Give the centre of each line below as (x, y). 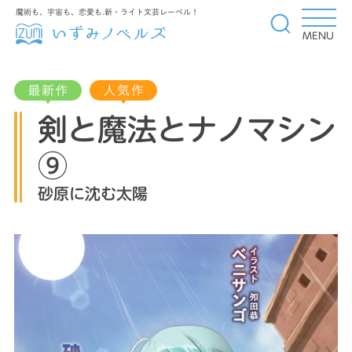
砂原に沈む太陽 (93, 194)
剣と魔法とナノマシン (187, 130)
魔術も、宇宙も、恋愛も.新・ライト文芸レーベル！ (107, 12)
